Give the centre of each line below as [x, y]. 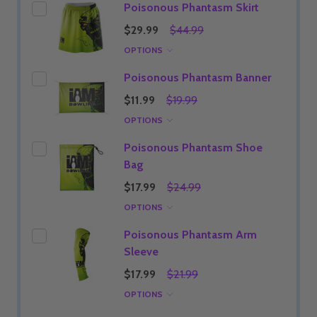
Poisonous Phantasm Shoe [193, 148]
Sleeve [141, 252]
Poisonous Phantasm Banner [197, 78]
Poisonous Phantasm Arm [190, 235]
